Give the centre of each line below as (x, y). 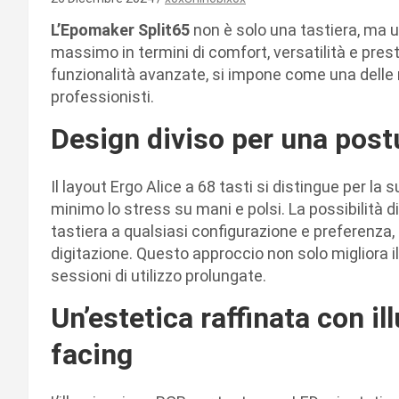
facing (92, 354)
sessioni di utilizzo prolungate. (159, 275)
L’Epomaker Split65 (122, 29)
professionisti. (102, 96)
